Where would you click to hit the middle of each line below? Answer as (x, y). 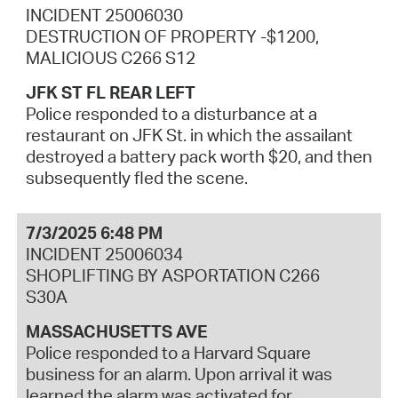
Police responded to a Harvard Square (168, 353)
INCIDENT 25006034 (104, 255)
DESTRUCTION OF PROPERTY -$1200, (172, 36)
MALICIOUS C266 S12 (110, 57)
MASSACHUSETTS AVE (116, 332)
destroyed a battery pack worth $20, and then (199, 156)
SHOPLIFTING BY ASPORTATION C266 (172, 276)
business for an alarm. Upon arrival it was (179, 374)
